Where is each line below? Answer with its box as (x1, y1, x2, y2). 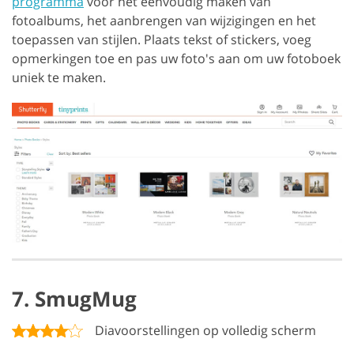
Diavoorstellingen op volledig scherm (95, 322, 316, 340)
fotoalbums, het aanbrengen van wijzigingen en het (12, 11, 316, 29)
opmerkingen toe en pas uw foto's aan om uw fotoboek (12, 49, 341, 67)
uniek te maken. (12, 68, 106, 86)
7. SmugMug (12, 284, 137, 314)
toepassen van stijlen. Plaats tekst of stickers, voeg (12, 30, 311, 48)
